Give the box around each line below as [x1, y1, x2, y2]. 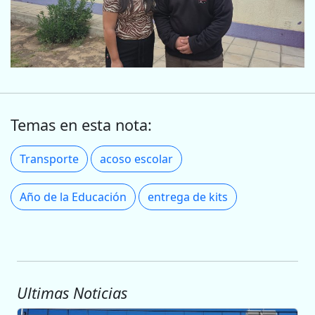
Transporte [20, 150, 79, 167]
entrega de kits [148, 188, 228, 205]
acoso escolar [100, 150, 173, 167]
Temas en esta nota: [11, 114, 152, 135]
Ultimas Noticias [17, 282, 127, 303]
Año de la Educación [20, 188, 127, 205]
